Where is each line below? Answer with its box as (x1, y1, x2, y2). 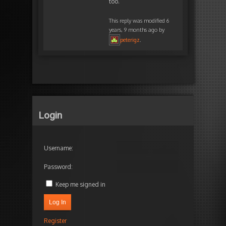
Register (44, 216, 67, 224)
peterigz (120, 36, 140, 44)
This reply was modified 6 (109, 17, 169, 25)
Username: (44, 144, 73, 152)
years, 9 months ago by (109, 26, 164, 34)
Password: (44, 162, 73, 171)
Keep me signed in (55, 180, 105, 188)
